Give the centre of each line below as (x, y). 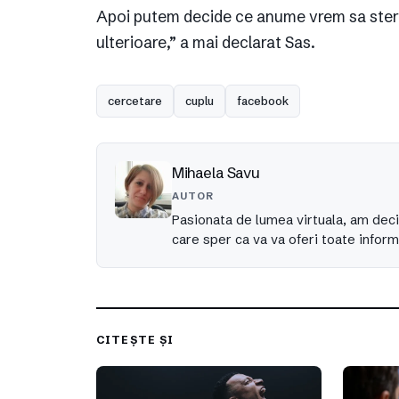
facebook (263, 101)
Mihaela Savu (216, 173)
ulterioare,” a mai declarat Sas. (206, 43)
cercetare (135, 101)
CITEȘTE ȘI (135, 340)
